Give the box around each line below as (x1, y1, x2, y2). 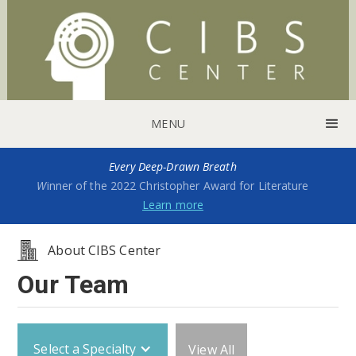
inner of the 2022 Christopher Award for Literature (46, 177, 309, 193)
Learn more (141, 196, 203, 212)
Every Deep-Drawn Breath (109, 158, 237, 174)
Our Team (17, 269, 130, 300)
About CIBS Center (48, 241, 161, 259)
